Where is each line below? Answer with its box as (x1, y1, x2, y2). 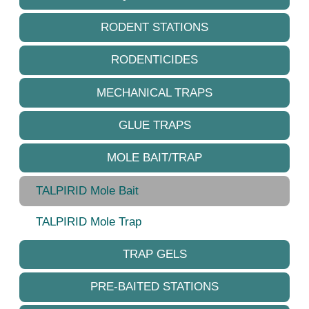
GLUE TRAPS (118, 118, 191, 132)
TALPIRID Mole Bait (36, 184, 139, 198)
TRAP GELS (122, 248, 187, 261)
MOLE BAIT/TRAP (107, 150, 202, 164)
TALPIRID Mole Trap (36, 215, 141, 228)
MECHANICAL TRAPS (97, 86, 212, 99)
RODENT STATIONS (101, 21, 208, 34)
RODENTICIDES (111, 53, 198, 67)
